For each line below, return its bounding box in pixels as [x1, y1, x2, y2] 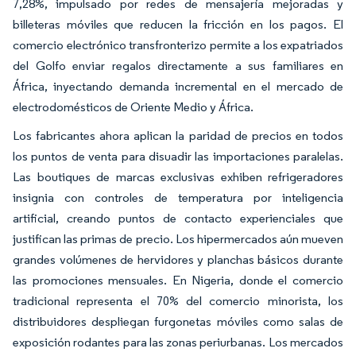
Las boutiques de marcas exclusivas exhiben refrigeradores [13, 168, 343, 184]
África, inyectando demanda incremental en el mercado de [13, 78, 343, 94]
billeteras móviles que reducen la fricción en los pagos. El [13, 16, 343, 32]
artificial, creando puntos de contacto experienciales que [13, 210, 343, 226]
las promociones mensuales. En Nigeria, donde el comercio [13, 272, 343, 288]
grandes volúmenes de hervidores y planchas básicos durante [13, 251, 343, 267]
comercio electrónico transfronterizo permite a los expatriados [13, 37, 343, 52]
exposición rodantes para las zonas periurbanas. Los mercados [13, 334, 343, 350]
